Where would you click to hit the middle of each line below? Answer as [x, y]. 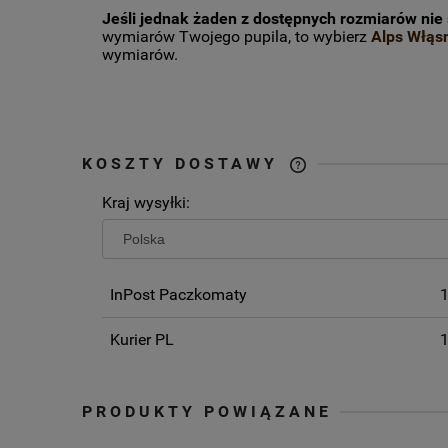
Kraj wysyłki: [146, 203]
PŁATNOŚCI [359, 247]
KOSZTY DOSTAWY [184, 164]
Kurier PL [142, 339]
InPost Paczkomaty [178, 295]
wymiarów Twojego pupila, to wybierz [236, 37]
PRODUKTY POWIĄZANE [207, 411]
